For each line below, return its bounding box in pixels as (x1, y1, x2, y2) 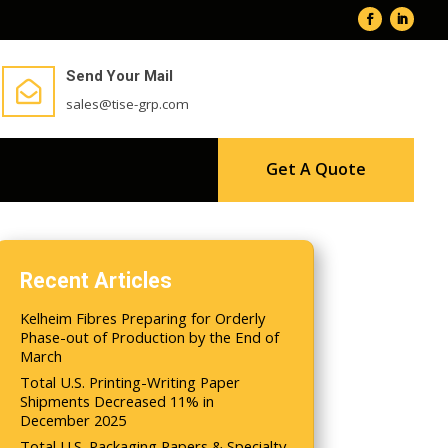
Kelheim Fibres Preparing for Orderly (20, 307, 266, 328)
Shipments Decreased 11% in (20, 391, 215, 412)
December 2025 (20, 410, 127, 431)
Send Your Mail (66, 66, 174, 85)
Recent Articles (20, 267, 173, 293)
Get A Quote (266, 158, 367, 181)
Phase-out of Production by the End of (20, 326, 280, 347)
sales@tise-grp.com (66, 94, 190, 113)
